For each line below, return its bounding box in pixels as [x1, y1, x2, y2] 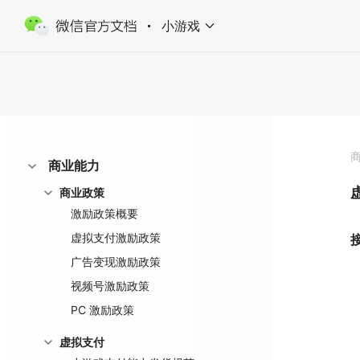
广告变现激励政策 [71, 255, 161, 268]
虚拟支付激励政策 [71, 231, 161, 244]
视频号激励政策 [71, 279, 149, 292]
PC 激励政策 [71, 303, 134, 317]
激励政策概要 [71, 207, 138, 220]
